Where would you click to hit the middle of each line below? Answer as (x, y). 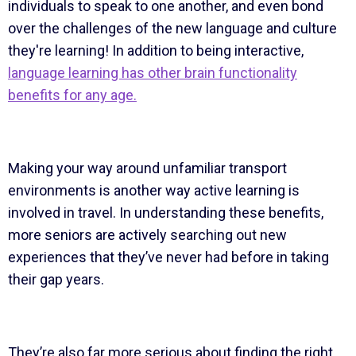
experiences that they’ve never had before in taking (168, 257)
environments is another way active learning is (153, 190)
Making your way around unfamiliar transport (147, 168)
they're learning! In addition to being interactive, (155, 50)
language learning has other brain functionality (152, 72)
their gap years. (57, 279)
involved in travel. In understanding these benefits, (165, 212)
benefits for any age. (72, 95)
